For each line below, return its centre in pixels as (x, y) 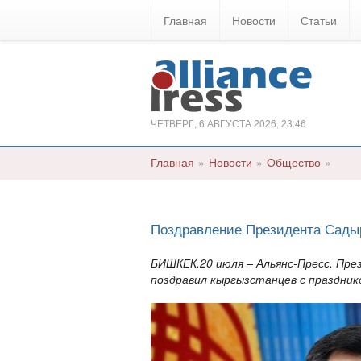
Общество (294, 162)
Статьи (319, 20)
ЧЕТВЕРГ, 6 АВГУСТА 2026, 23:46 (228, 123)
